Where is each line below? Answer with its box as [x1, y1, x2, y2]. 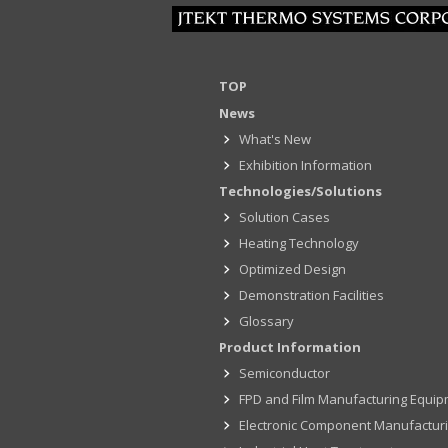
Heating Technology [238, 234, 359, 253]
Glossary [238, 312, 294, 331]
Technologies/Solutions [218, 182, 382, 201]
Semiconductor [238, 364, 330, 383]
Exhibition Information [238, 156, 372, 175]
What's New [238, 130, 311, 149]
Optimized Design [238, 260, 346, 279]
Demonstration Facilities [238, 286, 384, 305]
